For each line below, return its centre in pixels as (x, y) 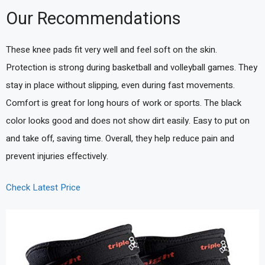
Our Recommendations (93, 19)
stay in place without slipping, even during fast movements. (120, 85)
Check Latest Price (43, 187)
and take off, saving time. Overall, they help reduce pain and (120, 139)
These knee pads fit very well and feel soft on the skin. (112, 50)
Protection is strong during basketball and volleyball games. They (132, 68)
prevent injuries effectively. (57, 156)
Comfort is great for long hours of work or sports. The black (124, 103)
